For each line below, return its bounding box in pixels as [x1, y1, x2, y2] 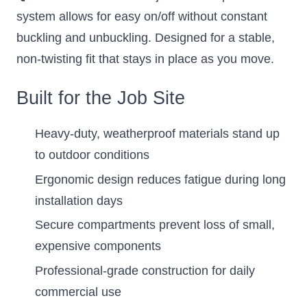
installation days [35, 193, 123, 208]
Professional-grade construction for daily [35, 263, 255, 278]
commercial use [35, 284, 121, 299]
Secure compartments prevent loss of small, [35, 218, 275, 232]
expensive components [35, 239, 161, 254]
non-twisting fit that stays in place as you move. [16, 51, 274, 66]
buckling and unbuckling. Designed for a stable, [16, 30, 275, 45]
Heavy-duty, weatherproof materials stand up [35, 127, 280, 141]
